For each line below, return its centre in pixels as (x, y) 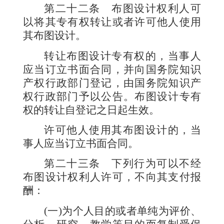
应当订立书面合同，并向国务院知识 (112, 69)
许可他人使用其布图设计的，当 (122, 130)
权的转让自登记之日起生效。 (91, 110)
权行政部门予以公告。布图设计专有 (112, 96)
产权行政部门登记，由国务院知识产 (112, 83)
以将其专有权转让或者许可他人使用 (112, 22)
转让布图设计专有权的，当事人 (122, 56)
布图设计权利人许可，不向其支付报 (112, 177)
